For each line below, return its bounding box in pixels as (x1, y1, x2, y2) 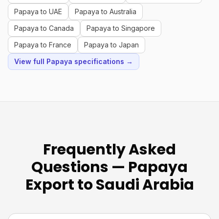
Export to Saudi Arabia (25, 175, 194, 195)
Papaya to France (14, 41, 71, 49)
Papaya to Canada (14, 24, 74, 32)
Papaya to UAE (14, 7, 62, 16)
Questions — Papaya (31, 157, 188, 177)
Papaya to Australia (75, 7, 136, 16)
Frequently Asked (43, 139, 176, 160)
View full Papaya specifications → (14, 57, 133, 66)
